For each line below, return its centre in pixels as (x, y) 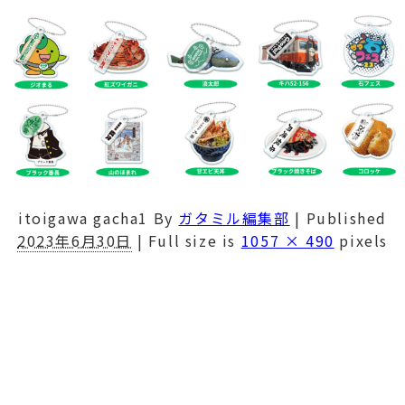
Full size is (192, 240)
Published (346, 217)
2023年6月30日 (75, 240)
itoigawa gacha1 (84, 217)
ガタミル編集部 (234, 217)
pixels (361, 240)
